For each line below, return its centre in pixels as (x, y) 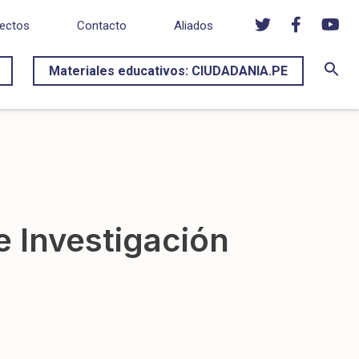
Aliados (194, 26)
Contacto (102, 26)
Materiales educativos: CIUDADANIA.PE (168, 71)
